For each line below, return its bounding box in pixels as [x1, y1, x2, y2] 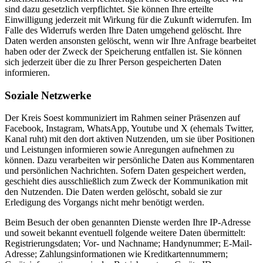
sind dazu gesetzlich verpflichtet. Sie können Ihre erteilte [5, 4, 213, 14]
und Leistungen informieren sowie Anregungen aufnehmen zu [5, 144, 234, 155]
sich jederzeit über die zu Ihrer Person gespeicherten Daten [5, 56, 221, 67]
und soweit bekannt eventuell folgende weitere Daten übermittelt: [5, 228, 245, 238]
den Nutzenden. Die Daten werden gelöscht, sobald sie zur [5, 187, 222, 197]
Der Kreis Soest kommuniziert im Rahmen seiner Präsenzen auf [5, 113, 240, 123]
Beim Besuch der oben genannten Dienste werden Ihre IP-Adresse [5, 217, 251, 228]
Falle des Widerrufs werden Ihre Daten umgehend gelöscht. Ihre [5, 25, 241, 35]
